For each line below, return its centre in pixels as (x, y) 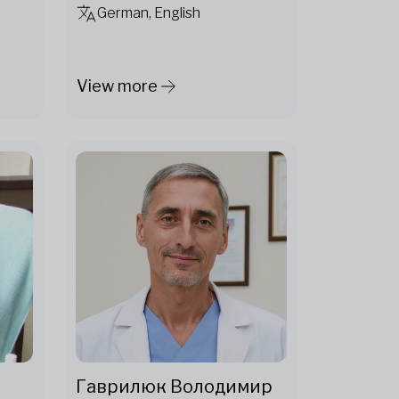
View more (117, 86)
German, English (149, 12)
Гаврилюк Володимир (174, 386)
